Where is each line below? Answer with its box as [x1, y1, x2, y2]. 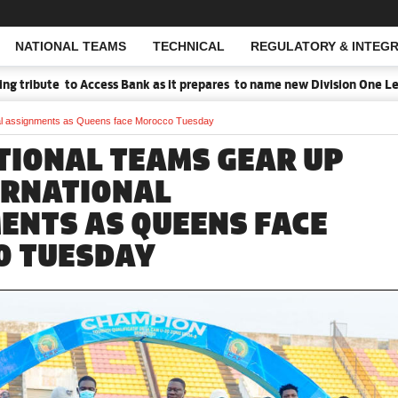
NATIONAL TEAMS [14, 39, 126, 53]
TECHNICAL [152, 39, 225, 53]
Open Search [64, 40, 139, 54]
